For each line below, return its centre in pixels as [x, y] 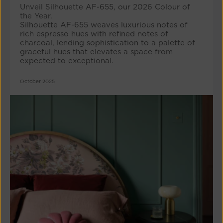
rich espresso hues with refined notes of [94, 34]
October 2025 [37, 81]
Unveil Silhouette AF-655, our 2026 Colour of [105, 7]
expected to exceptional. [67, 61]
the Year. [36, 16]
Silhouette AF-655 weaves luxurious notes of [104, 25]
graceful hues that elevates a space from [96, 52]
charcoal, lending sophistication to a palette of [108, 43]
